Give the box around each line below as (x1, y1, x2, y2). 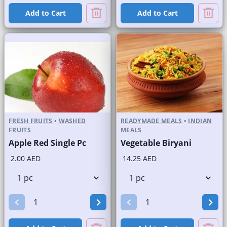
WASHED (58, 117, 86, 126)
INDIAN (188, 117, 212, 126)
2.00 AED (11, 154, 41, 164)
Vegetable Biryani (121, 137, 192, 149)
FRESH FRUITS (9, 117, 53, 126)
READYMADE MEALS (121, 117, 182, 126)
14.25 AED (123, 154, 157, 164)
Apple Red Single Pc (9, 137, 86, 149)
